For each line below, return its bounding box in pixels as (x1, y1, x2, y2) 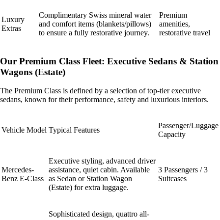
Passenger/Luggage (158, 121, 219, 130)
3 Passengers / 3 (158, 165, 208, 174)
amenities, (159, 19, 190, 28)
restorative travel (159, 28, 210, 37)
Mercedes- (1, 165, 34, 174)
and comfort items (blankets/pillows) (39, 19, 151, 28)
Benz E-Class (1, 174, 44, 183)
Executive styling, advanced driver (49, 157, 156, 165)
